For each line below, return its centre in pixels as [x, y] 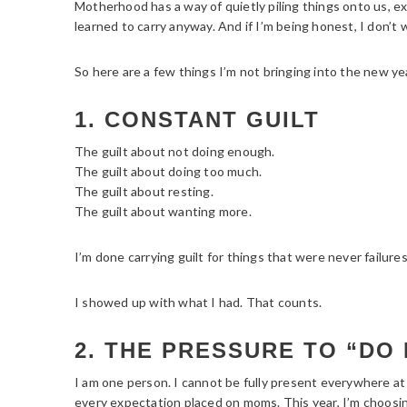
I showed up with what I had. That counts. [199, 302]
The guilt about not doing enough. [175, 151]
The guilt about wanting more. [163, 211]
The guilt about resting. [144, 191]
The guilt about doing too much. [169, 171]
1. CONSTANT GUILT [197, 119]
